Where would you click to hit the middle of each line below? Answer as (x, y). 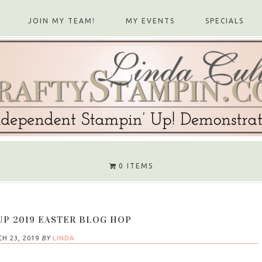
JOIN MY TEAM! (62, 21)
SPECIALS (225, 21)
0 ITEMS (136, 166)
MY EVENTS (150, 21)
